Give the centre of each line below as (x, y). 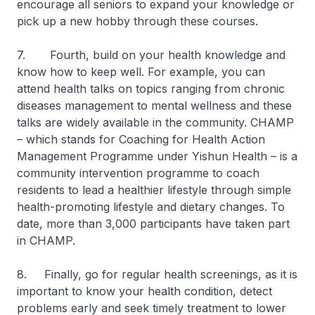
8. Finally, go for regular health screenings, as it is (157, 274)
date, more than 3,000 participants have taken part (153, 224)
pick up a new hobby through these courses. (137, 21)
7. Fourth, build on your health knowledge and (151, 55)
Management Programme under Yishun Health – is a (157, 156)
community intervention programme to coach (138, 173)
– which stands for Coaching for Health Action (141, 139)
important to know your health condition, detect (144, 291)
